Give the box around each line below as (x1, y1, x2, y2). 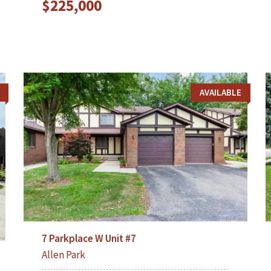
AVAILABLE (199, 86, 241, 98)
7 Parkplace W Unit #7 (41, 232, 136, 246)
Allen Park (41, 248, 85, 262)
